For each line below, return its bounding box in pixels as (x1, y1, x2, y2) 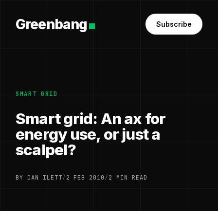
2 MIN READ (109, 174, 147, 182)
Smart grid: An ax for (16, 109, 166, 128)
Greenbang (16, 16, 88, 33)
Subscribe (156, 20, 192, 28)
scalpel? (16, 141, 76, 159)
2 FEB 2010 (66, 174, 105, 182)
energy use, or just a (16, 125, 161, 144)
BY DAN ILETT (16, 174, 62, 182)
